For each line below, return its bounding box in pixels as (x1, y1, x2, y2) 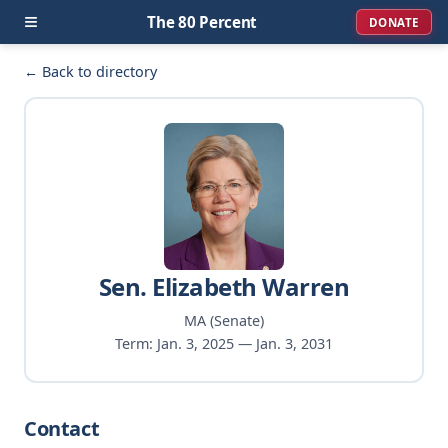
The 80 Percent (147, 12, 258, 32)
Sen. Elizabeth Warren (98, 269, 350, 303)
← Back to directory (24, 62, 157, 81)
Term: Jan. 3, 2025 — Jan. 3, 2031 (114, 333, 333, 353)
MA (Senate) (183, 310, 264, 330)
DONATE (368, 14, 419, 30)
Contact (24, 414, 100, 442)
